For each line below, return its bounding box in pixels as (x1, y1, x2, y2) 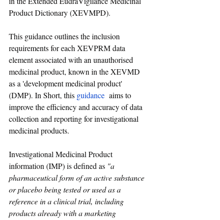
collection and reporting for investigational (9, 113, 140, 124)
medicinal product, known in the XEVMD (9, 66, 142, 77)
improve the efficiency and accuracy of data (9, 102, 144, 112)
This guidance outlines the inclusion (9, 31, 122, 42)
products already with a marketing (9, 208, 118, 219)
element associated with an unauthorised (9, 55, 135, 65)
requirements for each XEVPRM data (9, 43, 127, 54)
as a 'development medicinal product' (9, 78, 124, 89)
